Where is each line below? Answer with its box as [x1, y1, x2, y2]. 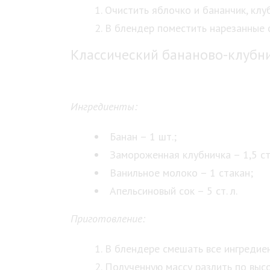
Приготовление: [71, 212, 145, 225]
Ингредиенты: [71, 99, 137, 113]
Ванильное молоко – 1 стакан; [110, 166, 253, 180]
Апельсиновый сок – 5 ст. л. [110, 184, 237, 198]
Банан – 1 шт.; [110, 130, 177, 143]
